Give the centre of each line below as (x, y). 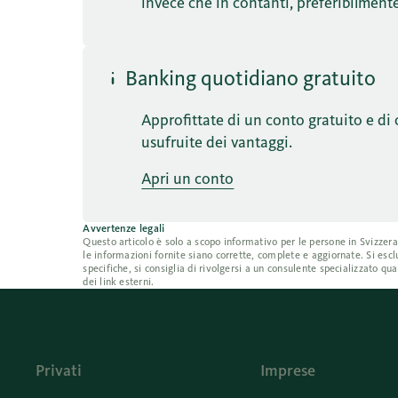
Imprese (287, 370)
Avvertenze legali (124, 228)
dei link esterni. (119, 281)
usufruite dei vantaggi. (217, 142)
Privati (59, 370)
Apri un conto (188, 178)
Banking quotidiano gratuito (251, 78)
